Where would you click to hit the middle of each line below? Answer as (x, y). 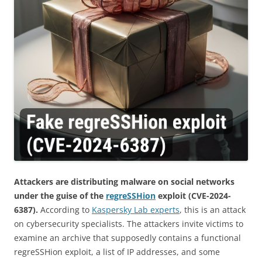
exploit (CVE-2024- (193, 196)
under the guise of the (60, 196)
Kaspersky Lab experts (136, 210)
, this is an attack (213, 210)
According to (66, 210)
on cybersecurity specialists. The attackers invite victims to (129, 224)
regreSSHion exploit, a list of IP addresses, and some (117, 252)
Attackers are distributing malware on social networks (124, 182)
